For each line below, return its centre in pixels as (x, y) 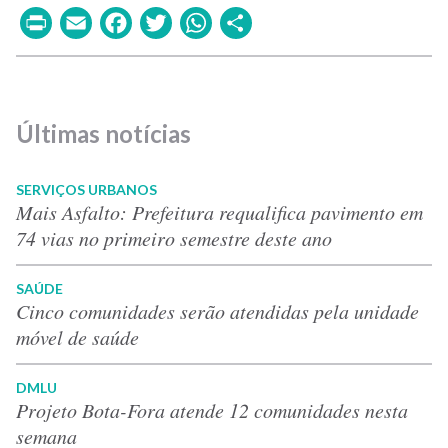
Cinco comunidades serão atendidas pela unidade (217, 310)
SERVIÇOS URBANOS (86, 189)
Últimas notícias (103, 133)
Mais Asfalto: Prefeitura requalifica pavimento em (219, 211)
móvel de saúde (77, 336)
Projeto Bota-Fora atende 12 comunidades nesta (212, 409)
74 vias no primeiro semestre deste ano (174, 237)
